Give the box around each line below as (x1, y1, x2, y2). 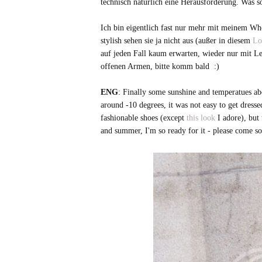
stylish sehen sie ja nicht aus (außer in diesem (101, 36, 250, 46)
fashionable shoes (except (101, 113, 184, 123)
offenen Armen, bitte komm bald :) (101, 61, 219, 71)
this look (184, 113, 215, 123)
